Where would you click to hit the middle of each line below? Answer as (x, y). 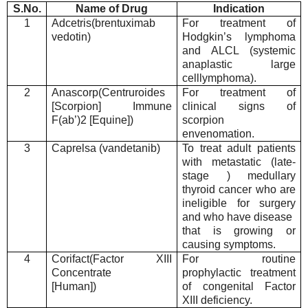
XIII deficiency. (218, 300)
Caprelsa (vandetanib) (106, 148)
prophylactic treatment (239, 273)
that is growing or (239, 231)
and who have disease (238, 217)
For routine (239, 259)
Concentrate (82, 273)
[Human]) (74, 287)
